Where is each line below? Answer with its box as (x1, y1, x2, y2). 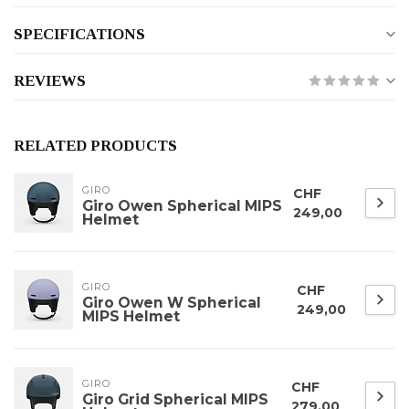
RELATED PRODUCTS (14, 137, 177, 155)
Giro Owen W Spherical (82, 294, 261, 312)
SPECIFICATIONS (14, 26, 145, 44)
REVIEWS (14, 72, 86, 90)
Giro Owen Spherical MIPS (82, 197, 282, 215)
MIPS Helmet (82, 308, 180, 326)
